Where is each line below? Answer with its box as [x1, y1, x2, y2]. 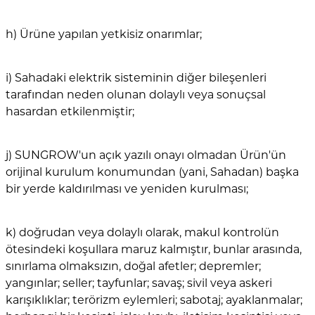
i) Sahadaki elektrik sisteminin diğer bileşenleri [6, 71, 266, 85]
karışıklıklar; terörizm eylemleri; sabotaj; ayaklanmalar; [6, 293, 302, 307]
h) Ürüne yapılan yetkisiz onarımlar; [6, 27, 202, 41]
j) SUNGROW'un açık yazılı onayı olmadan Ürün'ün [6, 148, 286, 162]
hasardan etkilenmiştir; [6, 105, 134, 119]
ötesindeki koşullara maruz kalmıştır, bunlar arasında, [6, 243, 302, 257]
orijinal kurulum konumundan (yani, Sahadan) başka [6, 165, 299, 179]
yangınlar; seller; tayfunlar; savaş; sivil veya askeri [6, 276, 272, 290]
